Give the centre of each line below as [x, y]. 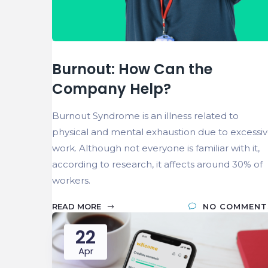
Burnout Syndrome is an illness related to [145, 115]
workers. [71, 180]
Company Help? [112, 89]
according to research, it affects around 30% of [157, 164]
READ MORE [78, 206]
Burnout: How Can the [132, 69]
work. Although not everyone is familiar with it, [156, 148]
